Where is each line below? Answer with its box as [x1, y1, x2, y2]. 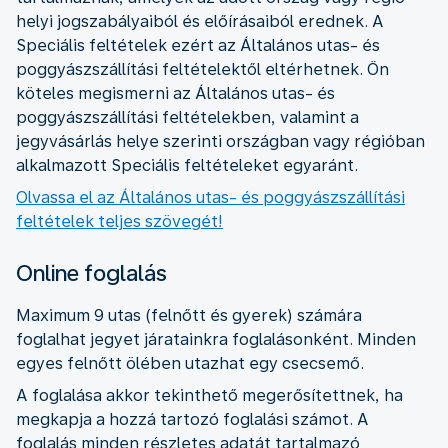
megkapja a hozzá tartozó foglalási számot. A [16, 409, 369, 429]
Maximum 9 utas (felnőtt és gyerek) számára [16, 305, 362, 325]
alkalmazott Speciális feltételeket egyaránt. [16, 155, 358, 175]
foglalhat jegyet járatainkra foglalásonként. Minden [16, 329, 416, 349]
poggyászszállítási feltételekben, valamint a [16, 107, 359, 127]
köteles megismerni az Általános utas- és [16, 83, 335, 103]
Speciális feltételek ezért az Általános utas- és [16, 35, 380, 55]
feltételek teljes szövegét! [16, 211, 223, 231]
